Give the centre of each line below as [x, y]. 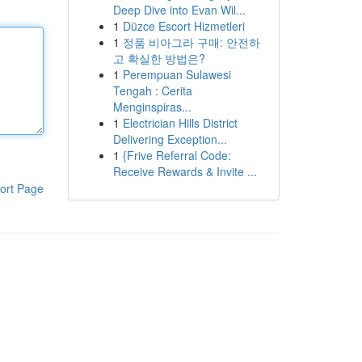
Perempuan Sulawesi [177, 74]
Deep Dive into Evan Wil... [179, 10]
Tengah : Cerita [152, 90]
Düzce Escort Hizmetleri [183, 26]
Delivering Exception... [170, 139]
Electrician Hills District [180, 123]
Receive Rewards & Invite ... [185, 171]
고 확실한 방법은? [159, 58]
